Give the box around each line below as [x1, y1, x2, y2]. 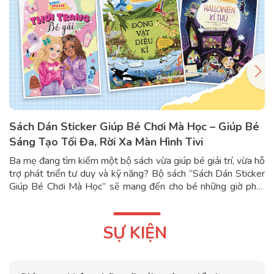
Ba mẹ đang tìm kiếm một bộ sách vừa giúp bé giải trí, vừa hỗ [9, 154, 265, 168]
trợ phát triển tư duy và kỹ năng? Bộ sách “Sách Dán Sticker [9, 167, 265, 181]
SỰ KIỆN [102, 222, 167, 245]
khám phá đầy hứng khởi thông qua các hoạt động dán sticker [9, 193, 265, 207]
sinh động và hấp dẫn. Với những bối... [9, 206, 165, 220]
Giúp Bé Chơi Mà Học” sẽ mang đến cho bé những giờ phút [9, 180, 265, 194]
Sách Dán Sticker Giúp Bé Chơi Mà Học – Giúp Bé [9, 119, 259, 135]
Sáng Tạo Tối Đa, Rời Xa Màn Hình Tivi [9, 135, 203, 150]
